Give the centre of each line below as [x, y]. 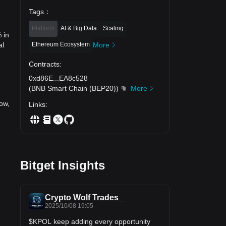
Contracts [44, 64]
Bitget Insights [63, 165]
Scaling [113, 28]
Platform [43, 28]
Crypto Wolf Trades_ [84, 197]
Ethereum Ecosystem [61, 44]
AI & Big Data [79, 28]
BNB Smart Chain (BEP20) [74, 88]
